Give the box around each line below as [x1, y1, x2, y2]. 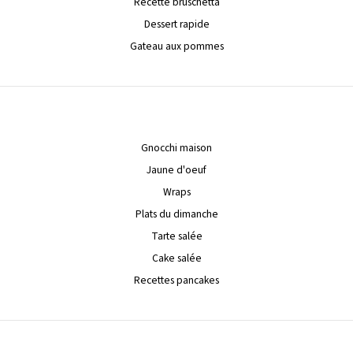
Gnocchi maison [141, 139, 212, 155]
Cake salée [151, 250, 202, 266]
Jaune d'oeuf [147, 162, 206, 177]
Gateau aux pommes [129, 39, 224, 54]
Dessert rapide [143, 17, 210, 32]
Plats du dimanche [135, 206, 218, 221]
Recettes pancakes [134, 272, 219, 288]
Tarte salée [150, 228, 203, 243]
